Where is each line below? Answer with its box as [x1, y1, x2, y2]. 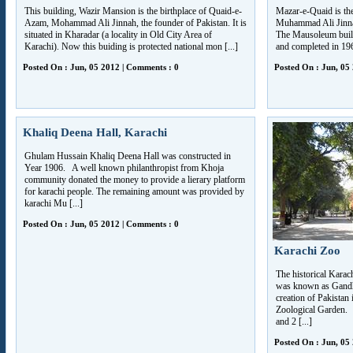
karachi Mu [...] [24, 198, 83, 209]
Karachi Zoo [274, 244, 340, 257]
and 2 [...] [276, 316, 312, 327]
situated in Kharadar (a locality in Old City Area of [24, 29, 212, 40]
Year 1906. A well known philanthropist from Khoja [24, 162, 224, 173]
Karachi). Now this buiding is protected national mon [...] [24, 41, 238, 52]
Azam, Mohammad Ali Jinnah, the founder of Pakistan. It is [24, 17, 247, 28]
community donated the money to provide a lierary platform [24, 174, 245, 185]
